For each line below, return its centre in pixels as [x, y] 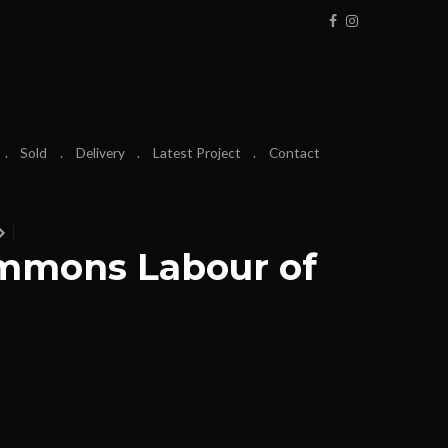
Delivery [100, 153]
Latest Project [196, 153]
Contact [294, 153]
